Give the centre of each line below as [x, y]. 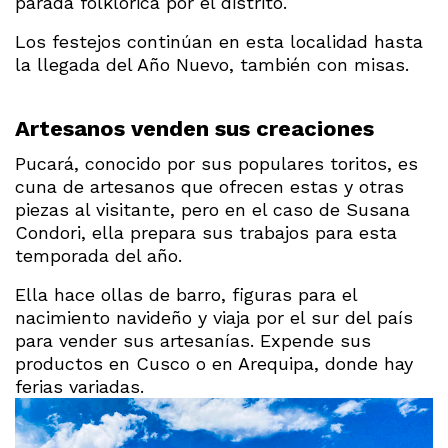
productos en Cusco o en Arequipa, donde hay [214, 363]
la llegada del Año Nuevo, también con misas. [212, 64]
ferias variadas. [79, 386]
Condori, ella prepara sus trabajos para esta [206, 232]
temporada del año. [98, 255]
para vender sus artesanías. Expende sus [193, 340]
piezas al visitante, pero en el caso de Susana [212, 209]
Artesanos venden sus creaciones [194, 128]
